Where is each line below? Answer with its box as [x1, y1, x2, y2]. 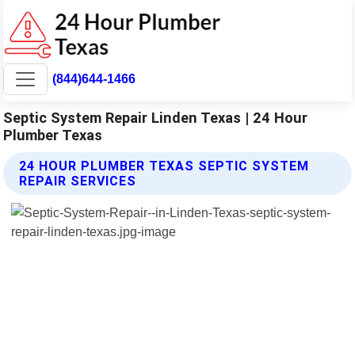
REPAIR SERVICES [19, 173, 137, 189]
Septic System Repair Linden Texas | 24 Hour [3, 109, 308, 126]
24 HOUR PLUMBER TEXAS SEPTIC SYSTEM [19, 158, 310, 174]
